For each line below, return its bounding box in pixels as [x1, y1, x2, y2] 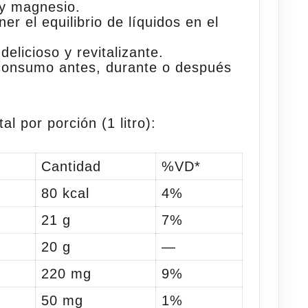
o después [157, 59, 232, 75]
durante [106, 59, 158, 75]
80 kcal [41, 185, 90, 201]
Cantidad [41, 158, 102, 174]
